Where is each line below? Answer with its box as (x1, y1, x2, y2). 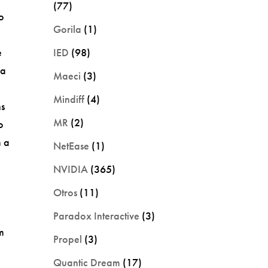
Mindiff (53, 92, 85, 106)
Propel (53, 232, 83, 246)
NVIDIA (53, 162, 89, 176)
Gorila (53, 22, 82, 36)
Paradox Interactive (53, 208, 140, 223)
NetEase (53, 138, 90, 153)
